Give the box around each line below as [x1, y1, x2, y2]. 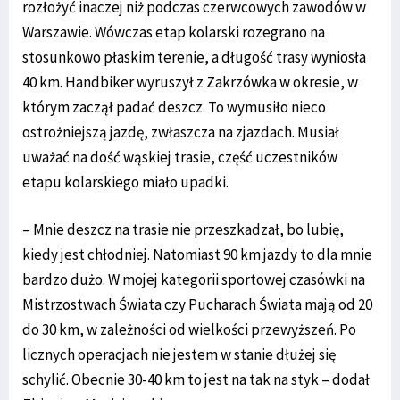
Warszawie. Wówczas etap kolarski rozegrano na [22, 21, 325, 42]
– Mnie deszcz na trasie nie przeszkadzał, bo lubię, [22, 219, 344, 239]
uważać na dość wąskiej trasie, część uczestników [22, 146, 337, 167]
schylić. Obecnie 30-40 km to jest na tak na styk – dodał [22, 369, 370, 389]
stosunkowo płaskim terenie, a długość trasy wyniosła [22, 46, 366, 67]
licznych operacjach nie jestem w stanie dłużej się [22, 344, 336, 364]
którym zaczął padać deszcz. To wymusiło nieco [22, 96, 326, 117]
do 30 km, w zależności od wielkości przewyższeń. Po [22, 319, 356, 339]
